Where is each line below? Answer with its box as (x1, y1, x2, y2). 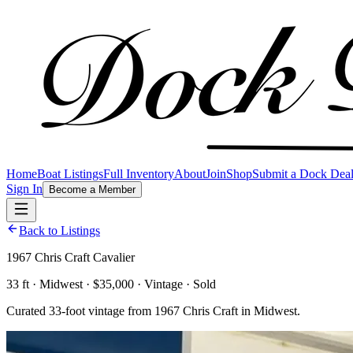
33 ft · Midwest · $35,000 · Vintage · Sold (6, 277, 216, 291)
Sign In (6, 182, 43, 195)
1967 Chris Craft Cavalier (6, 251, 135, 264)
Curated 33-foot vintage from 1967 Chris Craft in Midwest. (6, 304, 300, 318)
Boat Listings (37, 167, 103, 180)
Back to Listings (19, 224, 100, 237)
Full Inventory (103, 167, 174, 180)
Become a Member (49, 184, 136, 195)
